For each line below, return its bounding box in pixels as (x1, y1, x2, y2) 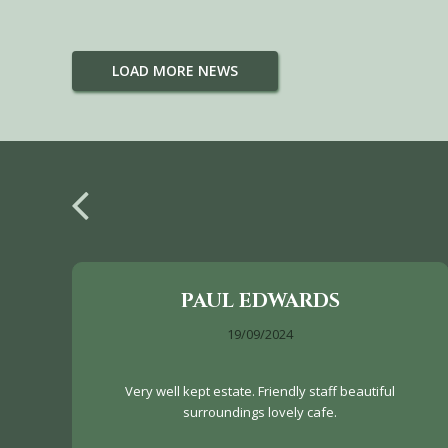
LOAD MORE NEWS (112, 61, 238, 81)
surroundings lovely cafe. (183, 403, 338, 422)
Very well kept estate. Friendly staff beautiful (125, 382, 396, 401)
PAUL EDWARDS (180, 287, 340, 315)
